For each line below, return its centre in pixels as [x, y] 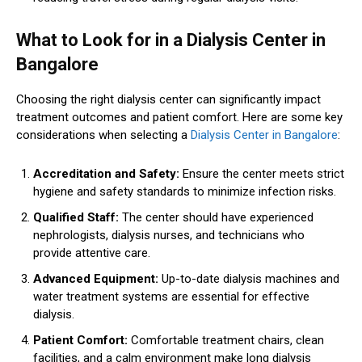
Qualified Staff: [76, 217]
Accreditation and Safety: [106, 173]
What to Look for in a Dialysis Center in [171, 40]
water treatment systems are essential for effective [171, 296]
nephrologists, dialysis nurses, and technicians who [169, 235]
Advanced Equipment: [96, 278]
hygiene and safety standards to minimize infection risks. [185, 191]
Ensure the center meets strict [262, 173]
